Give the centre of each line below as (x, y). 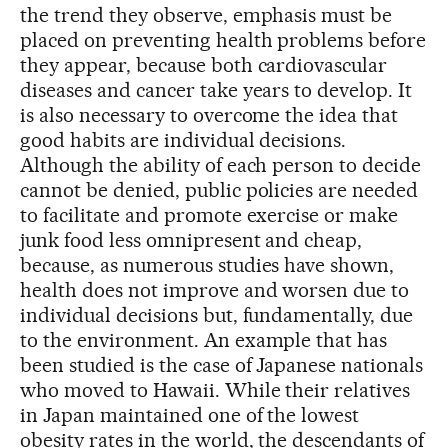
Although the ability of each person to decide (221, 164)
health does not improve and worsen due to (215, 289)
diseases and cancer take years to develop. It (216, 89)
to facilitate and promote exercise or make (209, 214)
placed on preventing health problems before (223, 39)
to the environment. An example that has (204, 339)
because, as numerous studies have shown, (207, 264)
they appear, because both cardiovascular (204, 64)
